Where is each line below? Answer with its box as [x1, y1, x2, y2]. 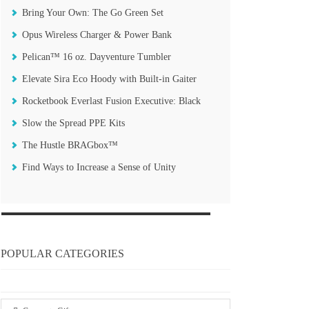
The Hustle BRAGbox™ [21, 140, 118, 150]
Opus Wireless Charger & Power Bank [21, 30, 172, 40]
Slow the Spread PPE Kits [21, 118, 125, 128]
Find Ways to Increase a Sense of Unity [21, 162, 176, 172]
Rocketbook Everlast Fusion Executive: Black [21, 96, 201, 106]
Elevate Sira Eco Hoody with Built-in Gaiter [21, 74, 197, 84]
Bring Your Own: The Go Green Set [21, 8, 163, 18]
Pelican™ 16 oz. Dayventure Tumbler [21, 52, 171, 62]
